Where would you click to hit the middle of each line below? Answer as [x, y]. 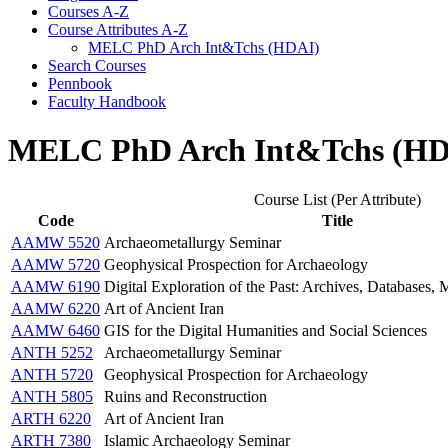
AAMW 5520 [55, 242]
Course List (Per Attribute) [337, 199]
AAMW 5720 [55, 264]
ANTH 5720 [52, 374]
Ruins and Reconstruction [185, 396]
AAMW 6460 [55, 330]
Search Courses [97, 65]
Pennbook [80, 83]
